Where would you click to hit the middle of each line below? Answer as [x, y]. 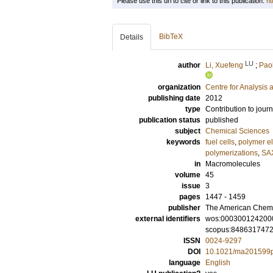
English [218, 263]
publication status [170, 120]
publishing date [174, 98]
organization [179, 87]
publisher [184, 208]
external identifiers [168, 219]
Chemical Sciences [237, 131]
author [189, 65]
